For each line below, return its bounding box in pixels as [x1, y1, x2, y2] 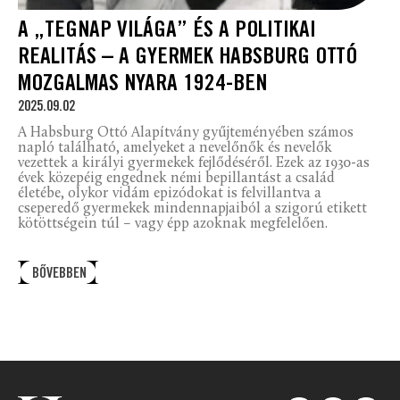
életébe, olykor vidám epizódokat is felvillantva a [18, 186, 321, 201]
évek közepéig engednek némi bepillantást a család [18, 171, 335, 186]
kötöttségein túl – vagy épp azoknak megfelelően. [18, 216, 328, 231]
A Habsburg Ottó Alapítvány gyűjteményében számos [18, 125, 354, 140]
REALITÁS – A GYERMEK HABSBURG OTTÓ [18, 44, 357, 72]
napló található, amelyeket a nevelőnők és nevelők [18, 140, 332, 155]
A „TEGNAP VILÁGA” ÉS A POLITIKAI [18, 17, 316, 46]
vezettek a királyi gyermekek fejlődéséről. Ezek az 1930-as [18, 155, 370, 171]
